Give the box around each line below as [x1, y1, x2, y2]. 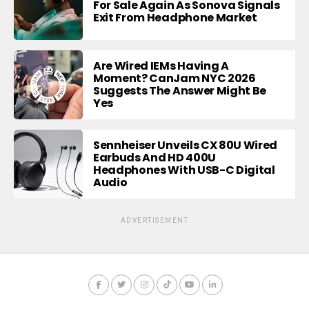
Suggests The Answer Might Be [93, 82, 267, 99]
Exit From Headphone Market [93, 9, 257, 26]
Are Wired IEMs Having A [93, 57, 229, 74]
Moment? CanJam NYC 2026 [93, 70, 256, 86]
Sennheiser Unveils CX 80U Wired [93, 137, 278, 153]
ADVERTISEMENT [120, 216, 189, 224]
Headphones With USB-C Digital [93, 161, 275, 178]
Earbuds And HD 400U [93, 149, 216, 166]
